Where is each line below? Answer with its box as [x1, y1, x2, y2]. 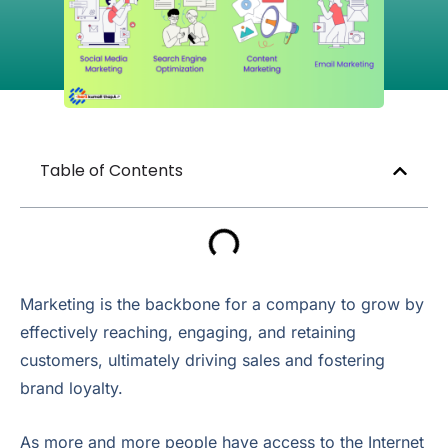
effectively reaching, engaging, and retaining [20, 321, 356, 342]
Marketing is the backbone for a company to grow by [20, 293, 424, 314]
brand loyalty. [20, 377, 123, 398]
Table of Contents [40, 158, 183, 182]
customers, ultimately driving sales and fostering [20, 349, 385, 370]
